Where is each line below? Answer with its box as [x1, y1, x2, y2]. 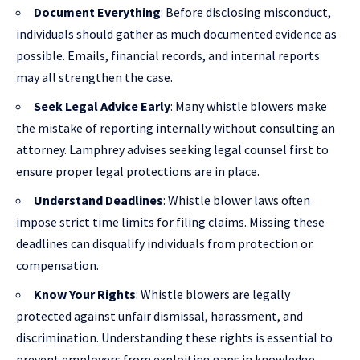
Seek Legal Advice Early [34, 97, 170, 114]
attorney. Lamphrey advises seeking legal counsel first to [16, 141, 329, 157]
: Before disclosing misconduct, [161, 3, 331, 20]
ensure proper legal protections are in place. [16, 162, 260, 179]
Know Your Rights [34, 285, 136, 302]
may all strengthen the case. [16, 68, 173, 85]
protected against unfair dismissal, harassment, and [16, 307, 303, 324]
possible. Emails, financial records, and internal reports [16, 47, 320, 63]
